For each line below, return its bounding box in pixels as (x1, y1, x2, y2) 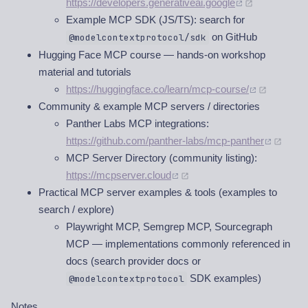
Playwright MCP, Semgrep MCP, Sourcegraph (66, 221, 272, 233)
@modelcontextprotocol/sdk (68, 32, 206, 44)
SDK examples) (186, 272, 261, 285)
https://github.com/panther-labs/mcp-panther (66, 135, 264, 147)
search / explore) (38, 203, 114, 216)
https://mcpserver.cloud (66, 169, 171, 181)
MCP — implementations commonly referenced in (66, 238, 290, 250)
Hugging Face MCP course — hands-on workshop (38, 49, 265, 61)
